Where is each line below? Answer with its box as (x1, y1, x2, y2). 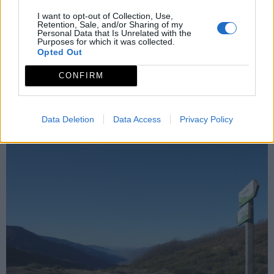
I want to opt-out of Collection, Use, (37, 10, 173, 21)
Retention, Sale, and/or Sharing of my (37, 19, 183, 29)
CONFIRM (58, 71, 104, 80)
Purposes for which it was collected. (37, 36, 175, 46)
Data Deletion (41, 114, 94, 124)
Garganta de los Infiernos (6, 102, 128, 117)
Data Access (113, 114, 161, 124)
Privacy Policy (179, 114, 233, 124)
